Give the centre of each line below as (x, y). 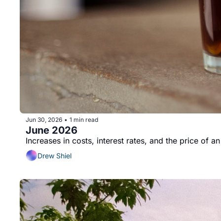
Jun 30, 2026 (44, 119)
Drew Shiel (55, 155)
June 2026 (52, 130)
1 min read (84, 119)
